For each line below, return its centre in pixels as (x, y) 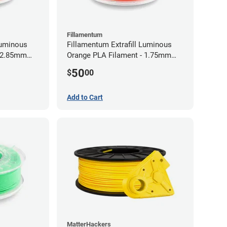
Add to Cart (85, 97)
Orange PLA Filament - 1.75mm (119, 55)
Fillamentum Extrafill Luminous (119, 44)
